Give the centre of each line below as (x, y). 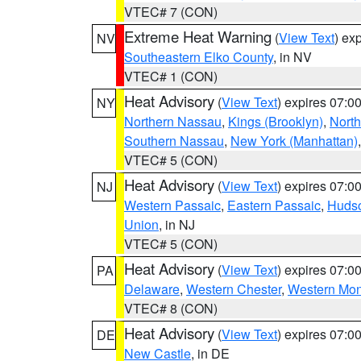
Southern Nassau (174, 141)
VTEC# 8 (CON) (171, 308)
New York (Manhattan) (294, 141)
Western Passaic (172, 205)
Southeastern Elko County (199, 57)
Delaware (152, 289)
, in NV (293, 57)
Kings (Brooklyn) (276, 121)
